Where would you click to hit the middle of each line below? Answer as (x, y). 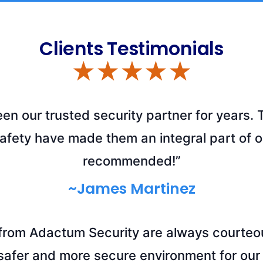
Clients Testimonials (131, 49)
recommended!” (131, 161)
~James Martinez (131, 188)
